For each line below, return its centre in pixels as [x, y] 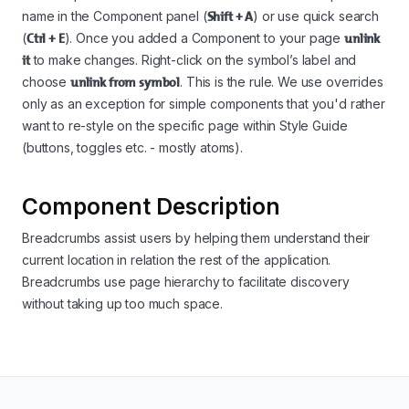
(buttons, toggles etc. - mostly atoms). [132, 147]
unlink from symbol [125, 82]
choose [46, 81]
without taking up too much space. [122, 303]
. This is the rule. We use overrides [282, 81]
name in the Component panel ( [115, 16]
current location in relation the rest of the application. [177, 259]
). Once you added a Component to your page [204, 37]
